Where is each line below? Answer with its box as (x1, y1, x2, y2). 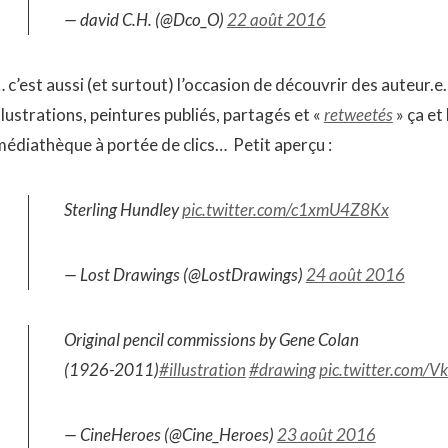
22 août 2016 (226, 9, 326, 30)
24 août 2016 (305, 264, 405, 285)
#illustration (158, 359, 246, 380)
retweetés (323, 104, 393, 125)
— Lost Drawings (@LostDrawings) (63, 264, 306, 285)
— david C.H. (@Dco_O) (63, 9, 227, 30)
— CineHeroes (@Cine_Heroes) (63, 424, 277, 445)
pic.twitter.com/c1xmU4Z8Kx (181, 199, 389, 220)
